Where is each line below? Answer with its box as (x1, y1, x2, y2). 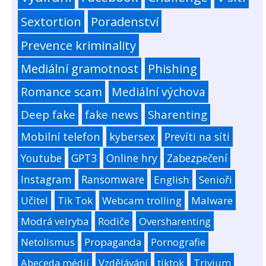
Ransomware (81, 172, 144, 186)
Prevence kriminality (21, 36, 136, 53)
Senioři (199, 172, 232, 186)
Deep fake (21, 106, 75, 122)
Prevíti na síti (164, 129, 230, 144)
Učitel (21, 193, 48, 207)
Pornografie (151, 235, 205, 249)
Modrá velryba (21, 214, 88, 228)
